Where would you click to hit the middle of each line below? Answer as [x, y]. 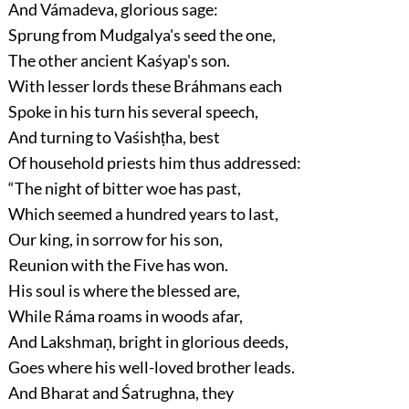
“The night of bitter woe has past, [124, 189]
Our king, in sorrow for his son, [115, 240]
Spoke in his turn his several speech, [133, 112]
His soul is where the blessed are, [124, 291]
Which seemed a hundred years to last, [143, 214]
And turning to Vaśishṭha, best [114, 137]
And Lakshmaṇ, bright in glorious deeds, [148, 342]
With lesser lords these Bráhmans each [145, 86]
